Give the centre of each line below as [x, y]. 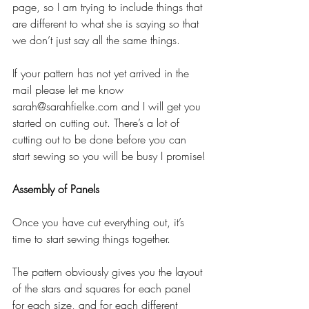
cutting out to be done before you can [101, 139]
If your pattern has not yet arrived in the [102, 73]
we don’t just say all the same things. [96, 40]
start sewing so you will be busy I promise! [109, 156]
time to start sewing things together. [91, 238]
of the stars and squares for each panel [103, 288]
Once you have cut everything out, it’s [100, 222]
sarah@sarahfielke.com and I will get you [108, 106]
